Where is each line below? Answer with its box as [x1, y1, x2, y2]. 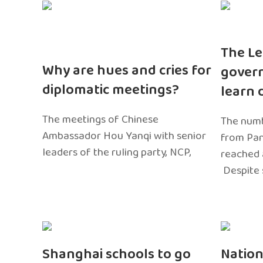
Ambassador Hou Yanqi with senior [42, 127, 206, 145]
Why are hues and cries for [42, 59, 211, 82]
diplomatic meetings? [42, 79, 179, 102]
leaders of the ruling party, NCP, [42, 143, 191, 161]
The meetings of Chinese [42, 110, 159, 129]
